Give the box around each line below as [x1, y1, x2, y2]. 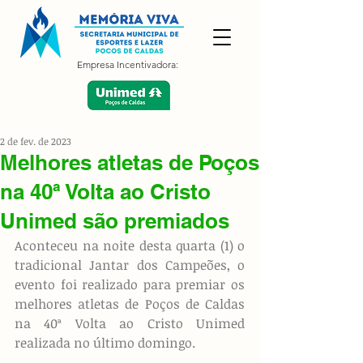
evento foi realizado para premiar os [15, 275, 245, 293]
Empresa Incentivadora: [77, 58, 178, 70]
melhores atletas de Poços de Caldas [15, 295, 245, 313]
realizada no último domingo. [15, 334, 195, 352]
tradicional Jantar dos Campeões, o [15, 256, 245, 274]
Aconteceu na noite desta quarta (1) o [15, 237, 245, 254]
